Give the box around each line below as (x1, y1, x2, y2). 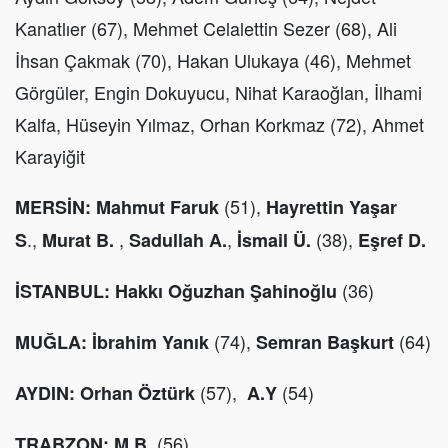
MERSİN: (15, 194, 91, 221)
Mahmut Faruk (96, 194, 224, 221)
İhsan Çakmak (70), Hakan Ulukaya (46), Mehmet (15, 47, 411, 74)
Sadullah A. (129, 227, 227, 254)
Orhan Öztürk (80, 380, 195, 407)
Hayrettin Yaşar (266, 194, 397, 221)
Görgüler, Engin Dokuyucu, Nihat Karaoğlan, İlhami (15, 79, 422, 106)
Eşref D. (358, 227, 426, 254)
